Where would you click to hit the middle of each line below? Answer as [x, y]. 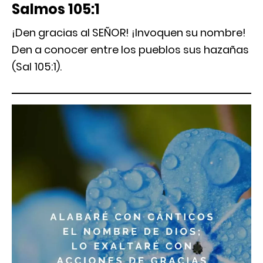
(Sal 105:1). [37, 66]
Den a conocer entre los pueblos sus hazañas [130, 49]
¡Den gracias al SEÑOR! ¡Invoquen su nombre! [129, 32]
